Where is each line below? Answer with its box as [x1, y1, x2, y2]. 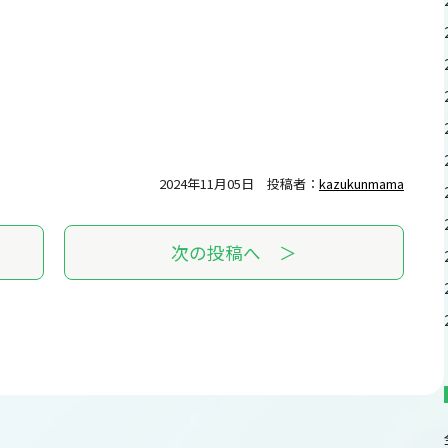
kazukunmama [319, 173, 404, 193]
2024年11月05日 [159, 173, 254, 193]
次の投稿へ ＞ [171, 239, 297, 265]
